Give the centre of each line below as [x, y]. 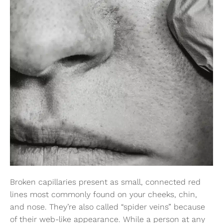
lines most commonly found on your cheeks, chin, [104, 195]
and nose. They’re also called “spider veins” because [108, 207]
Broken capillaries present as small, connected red [105, 182]
